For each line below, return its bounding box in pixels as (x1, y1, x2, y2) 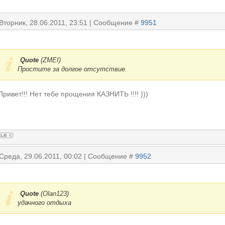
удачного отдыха (18, 199, 71, 206)
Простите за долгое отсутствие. (18, 65, 127, 73)
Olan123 (43, 190, 67, 197)
